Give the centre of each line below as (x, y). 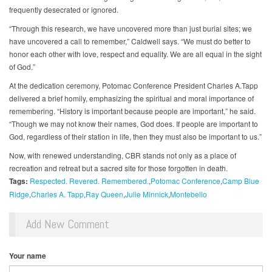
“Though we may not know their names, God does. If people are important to (134, 124)
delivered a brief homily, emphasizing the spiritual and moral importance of (131, 98)
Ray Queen (104, 194)
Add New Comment (68, 224)
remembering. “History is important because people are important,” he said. (132, 111)
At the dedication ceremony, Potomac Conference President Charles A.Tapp (134, 86)
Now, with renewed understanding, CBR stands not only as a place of (123, 155)
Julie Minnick (147, 194)
